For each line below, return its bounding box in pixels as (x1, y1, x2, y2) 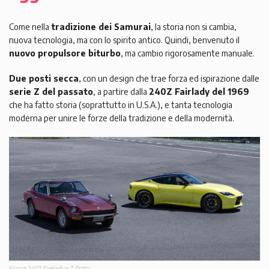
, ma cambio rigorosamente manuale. (121, 48, 255, 59)
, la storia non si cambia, (151, 22, 237, 32)
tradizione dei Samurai (51, 22, 151, 32)
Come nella (9, 22, 51, 32)
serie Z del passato (9, 86, 93, 97)
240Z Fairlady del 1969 (149, 86, 249, 97)
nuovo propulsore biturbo (9, 48, 121, 59)
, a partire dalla (93, 86, 149, 97)
